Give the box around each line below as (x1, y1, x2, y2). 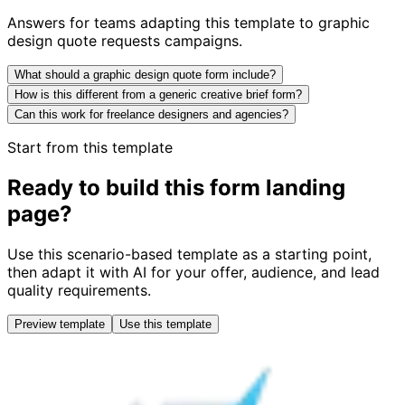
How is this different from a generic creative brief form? (14, 87, 302, 101)
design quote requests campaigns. (7, 31, 242, 50)
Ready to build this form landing (7, 174, 345, 201)
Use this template (119, 316, 212, 331)
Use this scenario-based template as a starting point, (7, 244, 372, 263)
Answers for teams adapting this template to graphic (7, 13, 370, 32)
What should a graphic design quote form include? (14, 67, 276, 81)
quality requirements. (7, 280, 151, 299)
